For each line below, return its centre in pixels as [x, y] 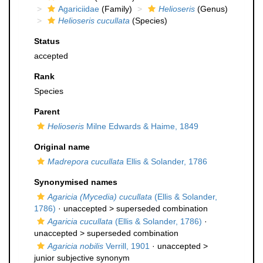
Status [47, 41]
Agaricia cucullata [80, 221]
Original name [62, 147]
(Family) [116, 9]
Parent [47, 112]
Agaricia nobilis [75, 246]
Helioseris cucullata [94, 21]
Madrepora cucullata [86, 161]
